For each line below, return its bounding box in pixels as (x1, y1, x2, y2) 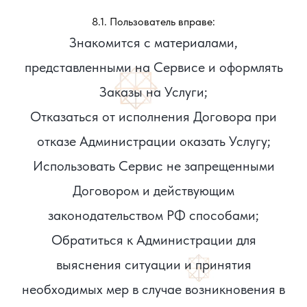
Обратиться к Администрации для (51, 232, 256, 248)
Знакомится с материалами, (69, 34, 238, 51)
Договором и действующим (73, 182, 234, 199)
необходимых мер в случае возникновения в (22, 281, 285, 297)
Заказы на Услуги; (99, 84, 208, 100)
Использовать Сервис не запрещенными (32, 158, 275, 174)
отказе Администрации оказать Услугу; (36, 133, 271, 149)
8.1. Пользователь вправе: (92, 15, 215, 28)
